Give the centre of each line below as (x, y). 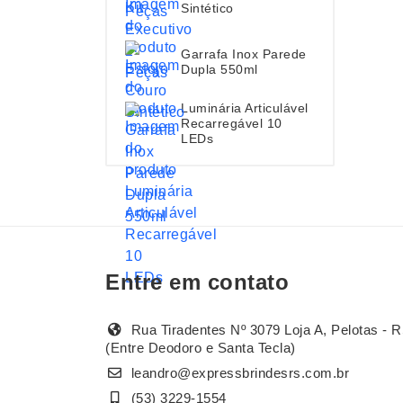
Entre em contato (197, 282)
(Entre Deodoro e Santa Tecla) (201, 348)
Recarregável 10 (232, 123)
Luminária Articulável (245, 107)
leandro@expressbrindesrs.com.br (240, 373)
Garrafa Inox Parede (244, 54)
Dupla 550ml (219, 69)
